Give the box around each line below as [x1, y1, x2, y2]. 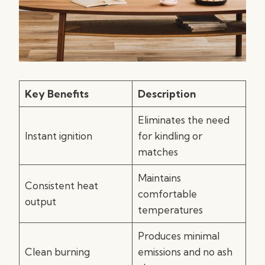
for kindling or [137, 130, 202, 142]
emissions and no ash [137, 245, 232, 258]
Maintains [137, 172, 181, 184]
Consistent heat [24, 179, 98, 192]
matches [137, 146, 178, 158]
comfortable [137, 188, 197, 200]
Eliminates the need [137, 114, 230, 126]
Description [137, 88, 196, 100]
